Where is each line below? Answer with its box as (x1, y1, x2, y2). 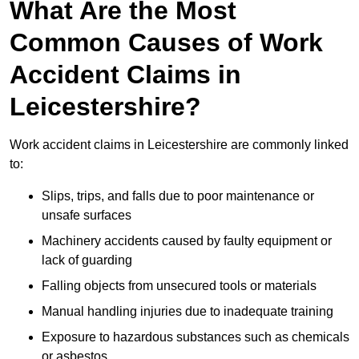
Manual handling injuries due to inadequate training (42, 305, 333, 319)
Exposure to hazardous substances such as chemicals (42, 330, 349, 345)
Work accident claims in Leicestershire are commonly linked (10, 138, 349, 152)
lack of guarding (42, 253, 132, 268)
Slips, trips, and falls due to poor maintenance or (42, 189, 314, 204)
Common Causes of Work (10, 28, 323, 58)
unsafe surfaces (42, 208, 131, 223)
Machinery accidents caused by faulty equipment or (42, 234, 332, 248)
